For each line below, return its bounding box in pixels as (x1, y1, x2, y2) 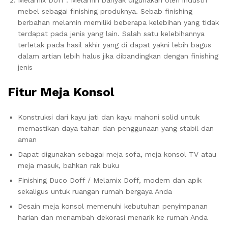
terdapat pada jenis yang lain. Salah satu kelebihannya (18, 30, 205, 38)
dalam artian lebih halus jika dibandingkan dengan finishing (18, 52, 218, 60)
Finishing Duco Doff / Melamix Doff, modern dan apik (18, 176, 202, 184)
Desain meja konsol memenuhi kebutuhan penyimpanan (18, 202, 208, 210)
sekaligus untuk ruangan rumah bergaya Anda (18, 187, 172, 195)
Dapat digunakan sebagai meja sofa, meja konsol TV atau (18, 150, 216, 158)
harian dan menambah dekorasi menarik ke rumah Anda (18, 213, 208, 221)
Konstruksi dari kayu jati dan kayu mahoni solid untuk (18, 113, 199, 121)
